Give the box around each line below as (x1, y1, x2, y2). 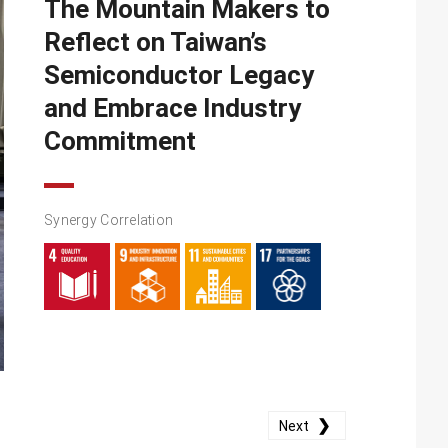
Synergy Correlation (44, 212, 174, 229)
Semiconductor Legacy (44, 60, 314, 91)
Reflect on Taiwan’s (44, 27, 267, 58)
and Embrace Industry (44, 93, 301, 124)
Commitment (44, 126, 196, 157)
